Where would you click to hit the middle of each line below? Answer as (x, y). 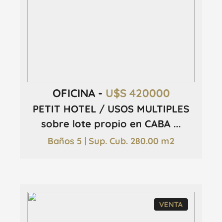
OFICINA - (79, 93)
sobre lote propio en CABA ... (111, 123)
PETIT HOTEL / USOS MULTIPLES (111, 109)
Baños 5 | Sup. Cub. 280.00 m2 (111, 141)
